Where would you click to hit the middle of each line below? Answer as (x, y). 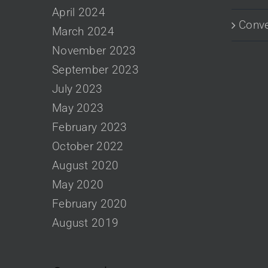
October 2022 (88, 146)
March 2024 (83, 31)
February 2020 (90, 203)
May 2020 (78, 184)
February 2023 (90, 127)
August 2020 (86, 165)
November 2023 (94, 50)
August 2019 (86, 223)
